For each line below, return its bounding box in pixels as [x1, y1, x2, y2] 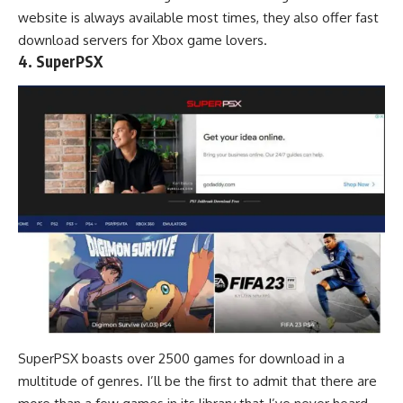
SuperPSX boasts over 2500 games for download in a [18, 349, 345, 367]
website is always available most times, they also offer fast [18, 9, 379, 27]
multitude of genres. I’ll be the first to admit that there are [18, 372, 377, 390]
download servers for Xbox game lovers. [18, 31, 267, 49]
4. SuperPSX [18, 51, 103, 72]
